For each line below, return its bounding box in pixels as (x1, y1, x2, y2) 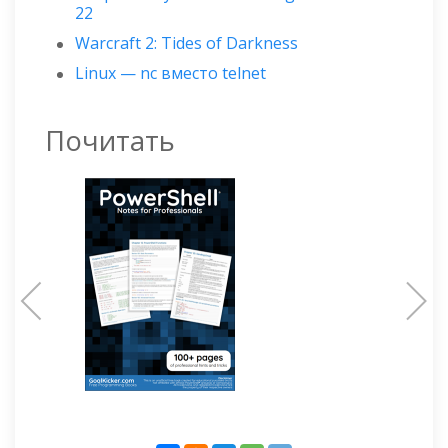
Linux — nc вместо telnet (75, 62, 266, 85)
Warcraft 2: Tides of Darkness (75, 32, 298, 55)
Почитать (45, 122, 175, 160)
